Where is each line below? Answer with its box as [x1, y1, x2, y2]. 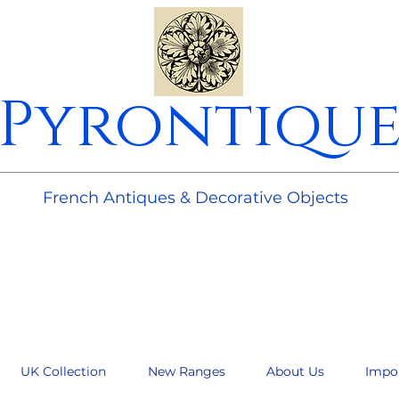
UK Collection [20, 363, 106, 379]
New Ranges [147, 363, 225, 379]
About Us [266, 363, 324, 379]
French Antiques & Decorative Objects [43, 188, 348, 208]
